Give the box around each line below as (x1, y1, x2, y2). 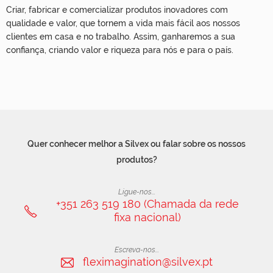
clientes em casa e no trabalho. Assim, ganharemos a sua (6, 32, 235, 41)
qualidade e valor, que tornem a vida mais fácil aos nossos (6, 18, 240, 28)
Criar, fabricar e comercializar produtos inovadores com (6, 5, 228, 15)
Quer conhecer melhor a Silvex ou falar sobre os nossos (27, 139, 246, 149)
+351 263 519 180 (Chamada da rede (56, 197, 239, 210)
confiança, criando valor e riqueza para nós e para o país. (6, 45, 233, 55)
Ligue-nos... (118, 188, 155, 196)
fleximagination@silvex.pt (82, 255, 213, 268)
